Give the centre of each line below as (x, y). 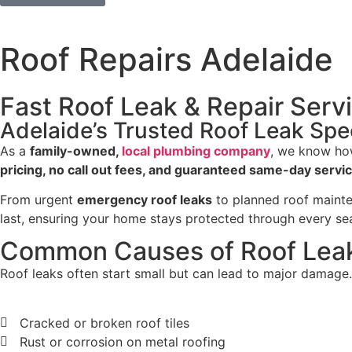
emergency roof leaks (145, 200)
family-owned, (76, 150)
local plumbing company (196, 150)
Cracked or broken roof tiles (104, 323)
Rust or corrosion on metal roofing (123, 341)
